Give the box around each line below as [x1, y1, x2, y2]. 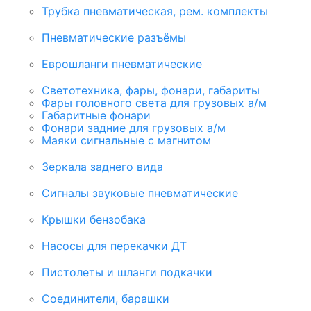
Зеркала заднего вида [42, 160, 163, 174]
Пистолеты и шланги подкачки [42, 265, 212, 280]
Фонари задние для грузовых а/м [42, 121, 226, 135]
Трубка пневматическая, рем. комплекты [42, 4, 268, 19]
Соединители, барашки [42, 292, 169, 306]
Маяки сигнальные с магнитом [42, 133, 211, 148]
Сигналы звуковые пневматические [42, 186, 238, 201]
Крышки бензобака [42, 212, 146, 227]
